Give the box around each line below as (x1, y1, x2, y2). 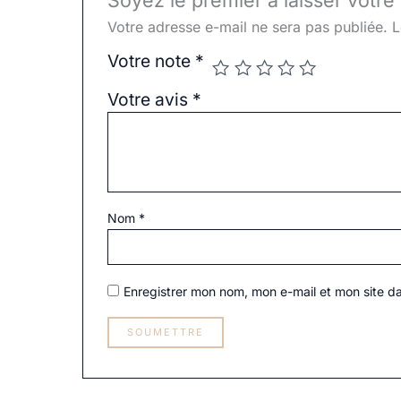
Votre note (107, 50, 195, 73)
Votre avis (107, 89, 192, 111)
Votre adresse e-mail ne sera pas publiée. (107, 18, 388, 37)
